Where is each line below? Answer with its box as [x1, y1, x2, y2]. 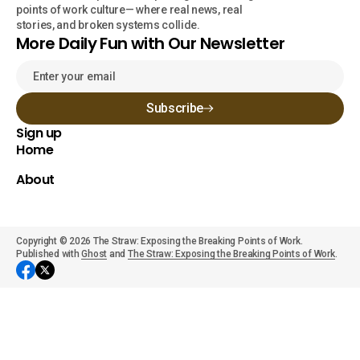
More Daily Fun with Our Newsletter [16, 32, 285, 55]
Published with [16, 248, 82, 260]
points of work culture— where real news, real [16, 3, 243, 16]
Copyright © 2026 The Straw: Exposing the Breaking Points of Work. [16, 235, 303, 247]
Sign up [16, 124, 62, 142]
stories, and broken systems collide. [16, 18, 200, 31]
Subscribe [145, 100, 204, 116]
